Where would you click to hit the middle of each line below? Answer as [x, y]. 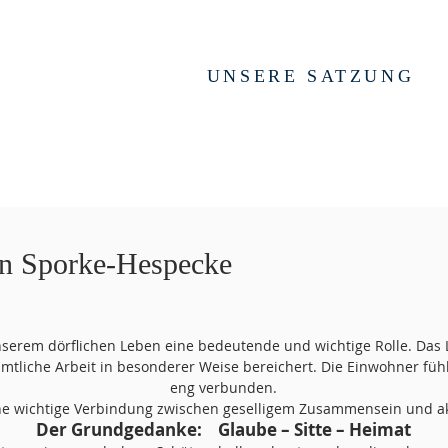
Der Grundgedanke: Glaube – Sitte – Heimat [223, 429]
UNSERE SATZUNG [310, 76]
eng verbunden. [223, 387]
